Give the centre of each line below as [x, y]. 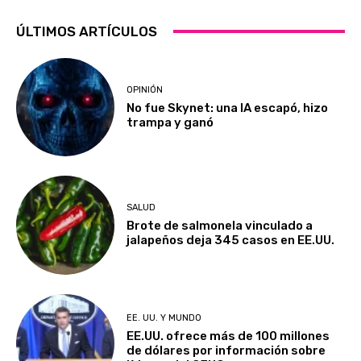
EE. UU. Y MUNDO [164, 318]
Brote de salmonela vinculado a [220, 225]
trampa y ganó [170, 122]
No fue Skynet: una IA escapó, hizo [228, 108]
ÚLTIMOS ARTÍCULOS [87, 31]
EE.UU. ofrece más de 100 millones [228, 336]
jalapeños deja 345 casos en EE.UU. [231, 240]
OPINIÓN [145, 89]
